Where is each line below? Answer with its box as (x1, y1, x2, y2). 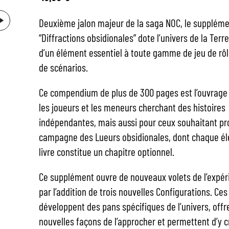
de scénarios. (38, 61, 88, 74)
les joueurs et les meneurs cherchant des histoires (38, 101, 225, 113)
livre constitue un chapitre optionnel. (38, 145, 174, 158)
